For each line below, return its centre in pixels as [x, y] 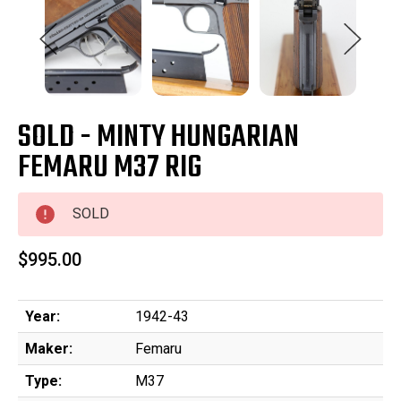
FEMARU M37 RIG [110, 169]
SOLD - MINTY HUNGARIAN [158, 138]
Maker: [49, 349]
